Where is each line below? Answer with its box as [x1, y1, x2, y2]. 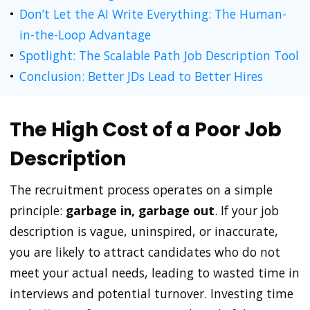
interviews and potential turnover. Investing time [10, 284, 293, 302]
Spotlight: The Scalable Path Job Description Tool [19, 46, 299, 64]
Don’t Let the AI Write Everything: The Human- [19, 5, 286, 22]
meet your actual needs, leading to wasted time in [10, 264, 300, 281]
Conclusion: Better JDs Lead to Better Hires [19, 67, 263, 84]
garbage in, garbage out [66, 201, 215, 219]
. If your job [215, 201, 279, 219]
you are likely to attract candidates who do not [10, 243, 280, 260]
